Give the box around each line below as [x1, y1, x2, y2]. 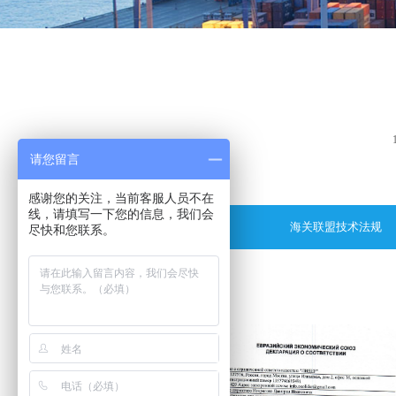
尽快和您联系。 [28, 223, 115, 237]
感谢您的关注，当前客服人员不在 [28, 191, 214, 205]
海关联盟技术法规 [289, 220, 382, 233]
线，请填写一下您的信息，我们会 [28, 207, 214, 221]
